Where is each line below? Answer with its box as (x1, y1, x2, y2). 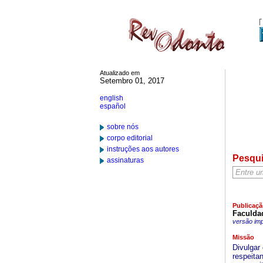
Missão (232, 234, 254, 241)
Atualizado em (100, 69, 140, 76)
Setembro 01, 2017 (100, 76, 164, 85)
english (100, 94, 123, 102)
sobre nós (107, 123, 139, 131)
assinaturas (107, 156, 144, 164)
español (100, 102, 126, 110)
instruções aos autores (107, 145, 179, 153)
